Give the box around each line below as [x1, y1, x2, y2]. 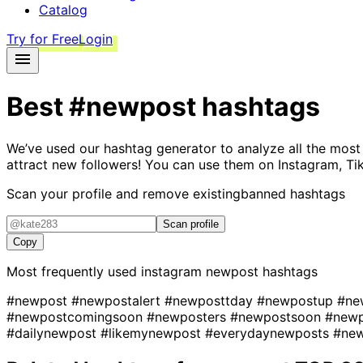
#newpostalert [71, 292, 164, 309]
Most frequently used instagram [6, 263, 206, 280]
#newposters [147, 308, 230, 325]
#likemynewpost [100, 324, 205, 341]
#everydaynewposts [205, 324, 333, 341]
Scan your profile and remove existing [6, 185, 241, 202]
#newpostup [257, 292, 337, 309]
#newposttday [164, 292, 257, 309]
